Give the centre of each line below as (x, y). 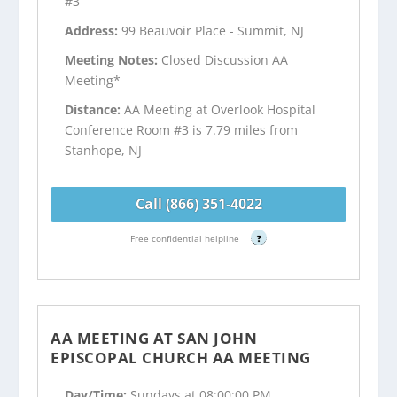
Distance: (95, 109)
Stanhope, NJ (104, 150)
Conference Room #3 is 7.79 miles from (182, 129)
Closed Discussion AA (225, 59)
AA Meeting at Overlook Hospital (220, 109)
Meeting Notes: (113, 59)
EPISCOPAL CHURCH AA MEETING (181, 357)
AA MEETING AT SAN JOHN (154, 338)
